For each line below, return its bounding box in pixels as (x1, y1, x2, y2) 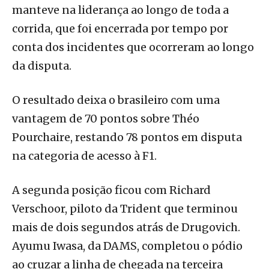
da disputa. (12, 59, 71, 73)
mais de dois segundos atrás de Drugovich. (12, 220, 240, 235)
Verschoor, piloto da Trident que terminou (12, 202, 238, 216)
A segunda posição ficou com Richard (12, 183, 211, 198)
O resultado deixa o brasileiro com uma (12, 93, 220, 107)
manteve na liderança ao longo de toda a (12, 3, 229, 17)
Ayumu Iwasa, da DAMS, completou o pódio (12, 239, 243, 253)
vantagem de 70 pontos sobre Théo (12, 112, 199, 126)
